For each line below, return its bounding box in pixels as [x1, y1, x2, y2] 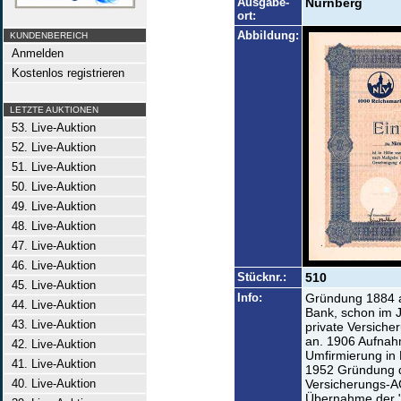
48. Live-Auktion [4, 219, 96, 233]
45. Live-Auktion [4, 278, 96, 292]
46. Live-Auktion [4, 259, 96, 272]
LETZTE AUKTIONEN [4, 105, 98, 115]
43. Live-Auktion [4, 318, 96, 331]
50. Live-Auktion [4, 180, 96, 193]
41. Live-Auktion [4, 357, 96, 371]
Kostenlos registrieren [4, 66, 124, 80]
